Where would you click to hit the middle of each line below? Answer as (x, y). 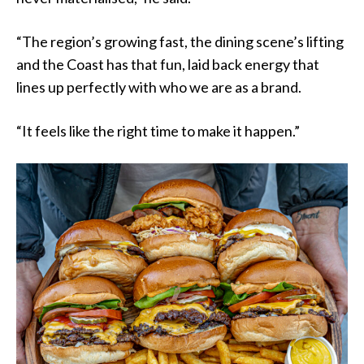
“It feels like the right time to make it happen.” (158, 131)
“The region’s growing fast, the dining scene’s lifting (180, 42)
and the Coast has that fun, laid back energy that (168, 65)
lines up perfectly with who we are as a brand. (159, 87)
